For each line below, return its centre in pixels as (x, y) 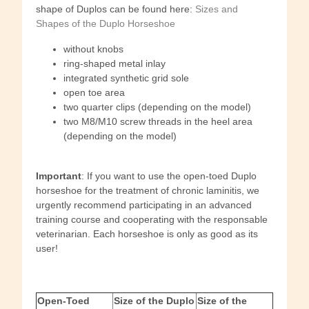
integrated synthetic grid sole (126, 78)
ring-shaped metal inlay (114, 63)
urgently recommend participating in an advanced (144, 205)
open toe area (94, 92)
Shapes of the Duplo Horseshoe (106, 23)
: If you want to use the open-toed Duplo (169, 176)
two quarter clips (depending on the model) (157, 107)
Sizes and (217, 9)
